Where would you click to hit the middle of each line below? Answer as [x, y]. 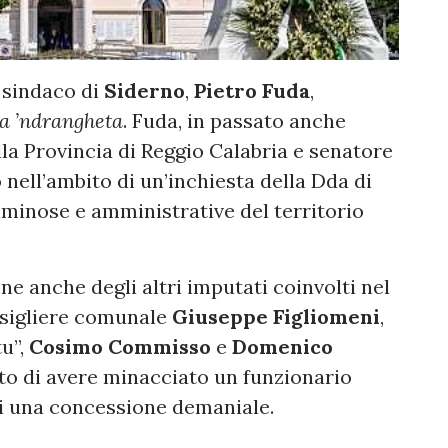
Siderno [144, 91]
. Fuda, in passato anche [234, 121]
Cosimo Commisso [120, 347]
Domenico [282, 347]
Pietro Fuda [252, 91]
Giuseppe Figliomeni [276, 317]
